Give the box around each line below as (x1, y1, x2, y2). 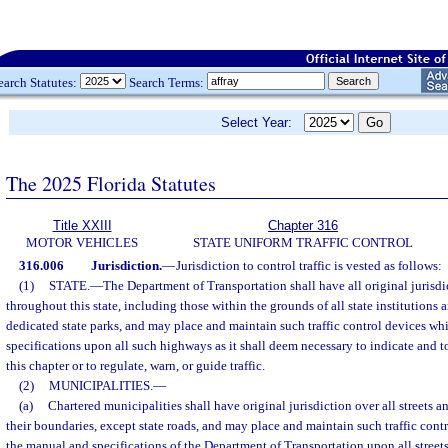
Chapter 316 (268, 218, 338, 233)
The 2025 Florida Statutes (6, 169, 216, 197)
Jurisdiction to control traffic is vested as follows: (175, 258, 442, 273)
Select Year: (221, 115, 304, 130)
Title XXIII (52, 218, 112, 233)
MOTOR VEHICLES (26, 235, 138, 250)
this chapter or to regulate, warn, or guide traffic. (6, 358, 265, 373)
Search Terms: (126, 74, 207, 90)
